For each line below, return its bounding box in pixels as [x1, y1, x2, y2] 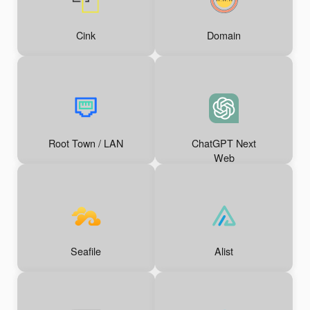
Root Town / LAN [48, 136, 124, 151]
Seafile [71, 244, 102, 259]
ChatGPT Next [192, 136, 257, 151]
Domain [207, 28, 241, 43]
